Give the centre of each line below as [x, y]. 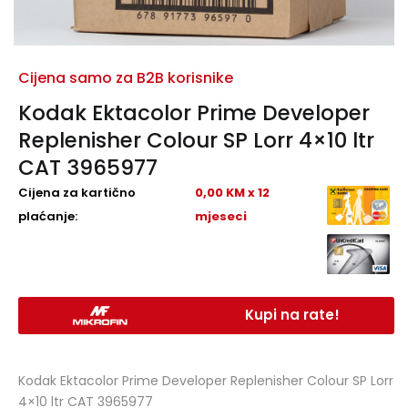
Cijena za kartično [77, 193]
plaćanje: [48, 216]
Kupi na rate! [292, 314]
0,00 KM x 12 [233, 193]
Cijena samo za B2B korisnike [126, 78]
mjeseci [221, 216]
